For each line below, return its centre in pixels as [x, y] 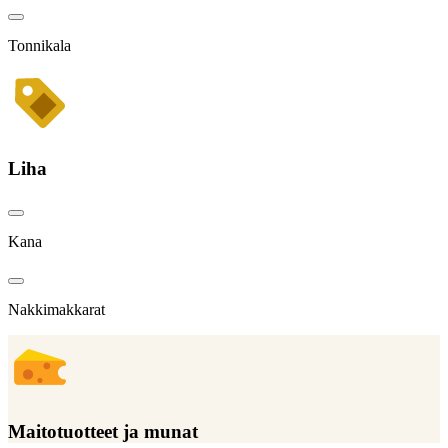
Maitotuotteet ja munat [103, 432]
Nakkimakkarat [56, 309]
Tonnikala [39, 46]
